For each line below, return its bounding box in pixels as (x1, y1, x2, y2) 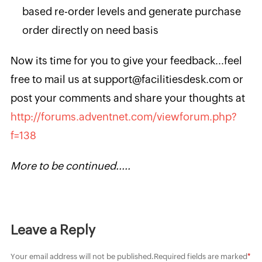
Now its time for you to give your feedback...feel (10, 54, 242, 67)
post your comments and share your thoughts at (10, 92, 245, 104)
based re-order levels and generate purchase (22, 5, 241, 18)
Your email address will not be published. (10, 252, 154, 261)
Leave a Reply (10, 222, 95, 237)
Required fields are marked (153, 252, 247, 261)
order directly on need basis (22, 24, 158, 36)
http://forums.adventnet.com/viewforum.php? (10, 111, 237, 123)
